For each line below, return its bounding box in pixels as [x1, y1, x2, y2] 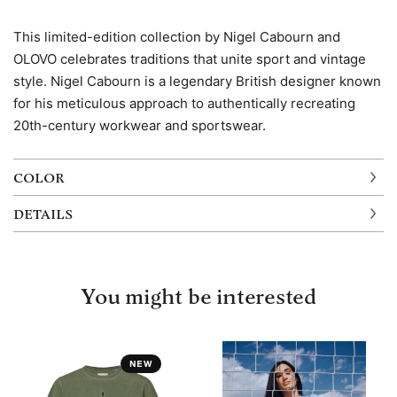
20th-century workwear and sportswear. [13, 116, 266, 134]
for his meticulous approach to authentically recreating [13, 94, 355, 112]
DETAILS [13, 206, 73, 224]
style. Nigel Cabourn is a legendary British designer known [13, 72, 381, 90]
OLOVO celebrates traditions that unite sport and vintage [13, 50, 366, 67]
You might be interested [80, 284, 317, 312]
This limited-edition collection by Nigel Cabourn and [13, 27, 340, 45]
